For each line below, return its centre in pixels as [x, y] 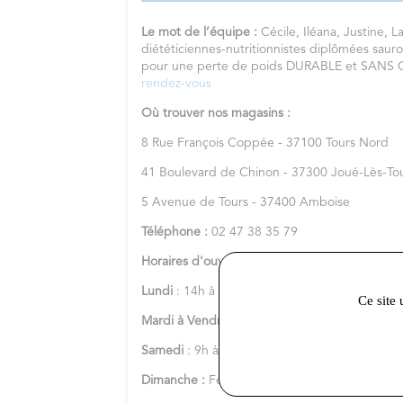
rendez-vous [177, 83]
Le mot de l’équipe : [200, 32]
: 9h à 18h [273, 321]
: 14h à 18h [209, 291]
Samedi [165, 350]
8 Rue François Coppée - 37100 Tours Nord [265, 143]
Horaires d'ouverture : [206, 261]
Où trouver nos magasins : [218, 113]
